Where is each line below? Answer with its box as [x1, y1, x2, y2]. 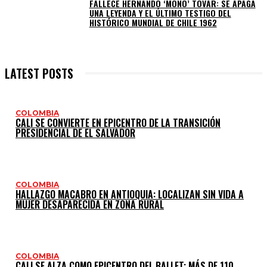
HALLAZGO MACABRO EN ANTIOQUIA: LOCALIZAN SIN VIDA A [15, 187, 244, 201]
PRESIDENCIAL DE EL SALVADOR [15, 125, 135, 140]
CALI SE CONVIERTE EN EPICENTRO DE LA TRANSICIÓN [15, 115, 221, 130]
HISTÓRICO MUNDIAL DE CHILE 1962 [89, 15, 217, 29]
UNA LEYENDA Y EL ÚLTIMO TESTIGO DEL [89, 6, 231, 19]
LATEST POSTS [5, 64, 73, 82]
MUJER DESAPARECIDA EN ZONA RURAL [15, 197, 164, 212]
